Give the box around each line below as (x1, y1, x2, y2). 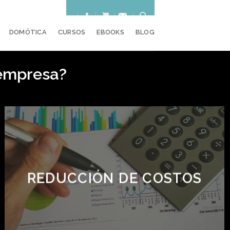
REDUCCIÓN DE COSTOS (27, 170, 202, 186)
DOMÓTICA (9, 28, 47, 36)
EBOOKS (97, 28, 124, 36)
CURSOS (57, 28, 86, 36)
